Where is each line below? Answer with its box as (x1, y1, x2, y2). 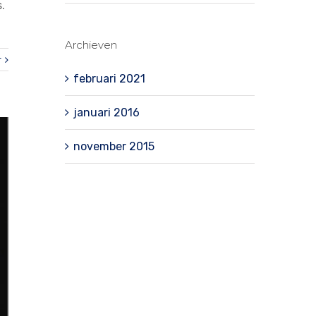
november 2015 (73, 139, 154, 153)
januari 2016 (73, 105, 140, 119)
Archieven (64, 37, 117, 51)
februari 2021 (73, 71, 145, 85)
